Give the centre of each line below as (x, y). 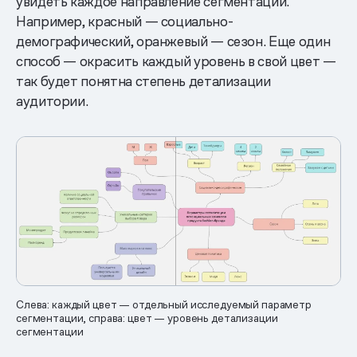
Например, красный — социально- (125, 22)
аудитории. (52, 101)
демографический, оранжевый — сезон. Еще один (173, 41)
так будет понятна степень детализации (143, 81)
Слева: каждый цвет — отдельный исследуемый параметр (164, 305)
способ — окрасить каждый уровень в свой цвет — (176, 61)
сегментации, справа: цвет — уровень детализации (147, 318)
